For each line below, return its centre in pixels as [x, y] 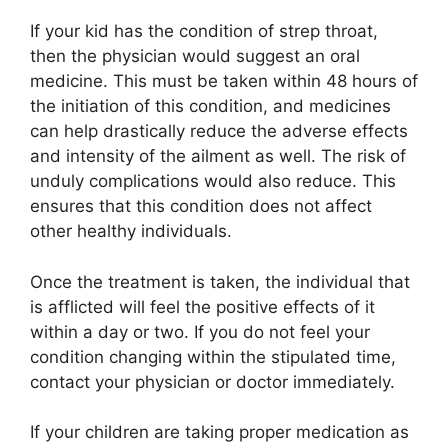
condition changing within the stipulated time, [213, 356]
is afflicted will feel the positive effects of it [202, 306]
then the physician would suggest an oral [195, 56]
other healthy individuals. [131, 231]
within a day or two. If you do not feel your [200, 331]
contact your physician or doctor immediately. [212, 381]
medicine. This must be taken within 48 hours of [224, 81]
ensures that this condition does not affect [201, 206]
